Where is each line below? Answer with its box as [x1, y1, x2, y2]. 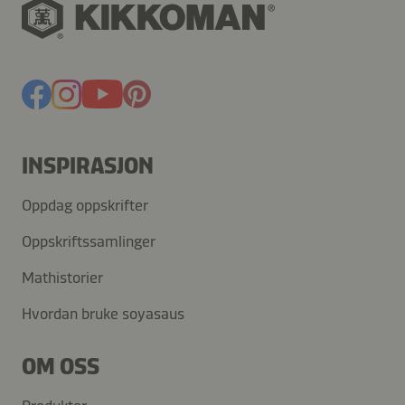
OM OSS [22, 353, 99, 381]
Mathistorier [22, 268, 103, 287]
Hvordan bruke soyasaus [22, 304, 184, 324]
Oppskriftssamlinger [22, 231, 155, 251]
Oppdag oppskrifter [22, 195, 148, 215]
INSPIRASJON [22, 152, 154, 180]
